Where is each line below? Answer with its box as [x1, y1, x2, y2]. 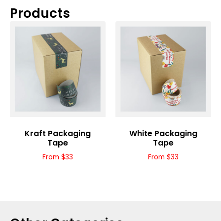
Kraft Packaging [25, 128, 91, 139]
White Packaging [129, 128, 197, 139]
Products [10, 4, 70, 22]
